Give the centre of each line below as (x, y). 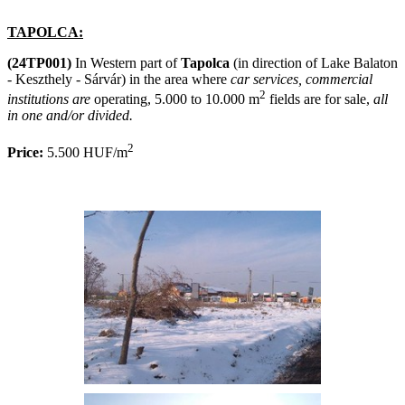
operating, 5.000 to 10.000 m (175, 99)
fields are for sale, (320, 99)
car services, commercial (301, 79)
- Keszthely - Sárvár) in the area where (119, 79)
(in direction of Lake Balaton (314, 62)
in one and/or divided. (70, 116)
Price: (25, 152)
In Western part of (126, 62)
